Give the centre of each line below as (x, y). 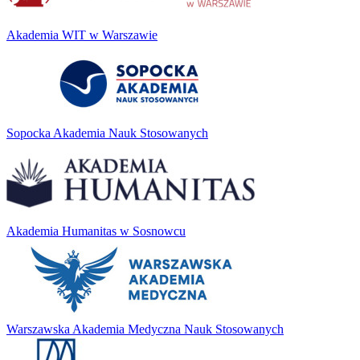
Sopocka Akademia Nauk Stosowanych (107, 133)
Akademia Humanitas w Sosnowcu (96, 231)
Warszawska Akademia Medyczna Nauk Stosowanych (145, 329)
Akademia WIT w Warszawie (82, 35)
